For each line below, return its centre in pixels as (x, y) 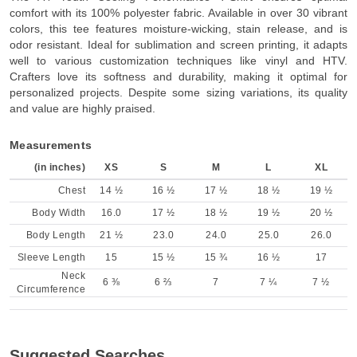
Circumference (51, 290)
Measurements (51, 145)
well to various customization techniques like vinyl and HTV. (178, 61)
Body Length (55, 235)
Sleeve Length (51, 258)
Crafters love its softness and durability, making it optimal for (178, 77)
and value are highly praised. (82, 109)
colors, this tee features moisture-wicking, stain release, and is (178, 29)
